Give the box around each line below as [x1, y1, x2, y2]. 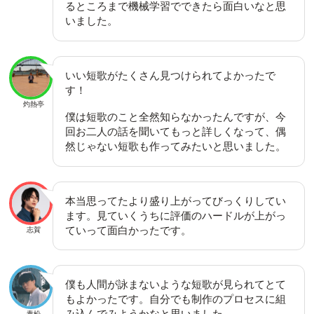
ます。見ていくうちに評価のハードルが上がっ [65, 209, 287, 221]
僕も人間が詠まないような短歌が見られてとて [65, 278, 287, 291]
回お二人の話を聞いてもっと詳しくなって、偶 [65, 125, 287, 137]
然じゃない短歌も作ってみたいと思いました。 [65, 139, 287, 152]
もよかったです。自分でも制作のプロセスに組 [65, 293, 287, 306]
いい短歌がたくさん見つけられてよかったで [65, 69, 276, 81]
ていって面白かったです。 [65, 224, 192, 236]
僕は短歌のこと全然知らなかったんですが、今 [65, 110, 287, 123]
